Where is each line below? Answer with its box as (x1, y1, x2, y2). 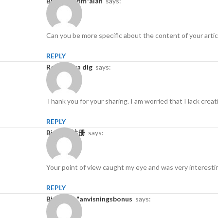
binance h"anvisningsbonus (51, 194, 132, 203)
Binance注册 (51, 128, 85, 137)
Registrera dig (51, 62, 92, 71)
